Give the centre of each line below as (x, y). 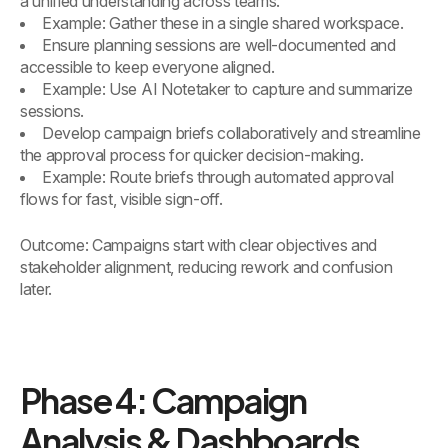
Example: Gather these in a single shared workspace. (223, 23)
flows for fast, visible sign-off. (121, 199)
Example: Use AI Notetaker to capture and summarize (227, 89)
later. (36, 289)
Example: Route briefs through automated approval (218, 177)
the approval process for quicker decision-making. (192, 155)
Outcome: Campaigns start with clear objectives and (198, 245)
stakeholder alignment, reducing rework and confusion (206, 267)
